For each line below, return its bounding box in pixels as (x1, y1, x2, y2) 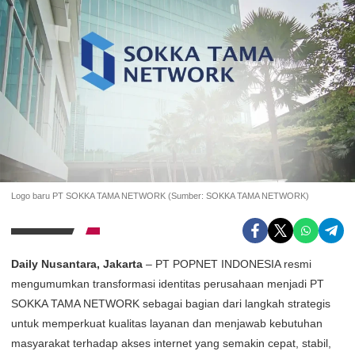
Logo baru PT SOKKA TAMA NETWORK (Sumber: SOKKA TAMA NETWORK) (11, 191, 309, 200)
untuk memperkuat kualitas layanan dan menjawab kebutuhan (11, 317, 323, 330)
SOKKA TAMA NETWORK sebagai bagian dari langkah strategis (11, 297, 330, 310)
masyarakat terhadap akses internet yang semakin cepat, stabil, (11, 337, 331, 349)
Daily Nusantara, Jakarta (11, 258, 143, 270)
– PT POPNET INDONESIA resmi (143, 258, 311, 270)
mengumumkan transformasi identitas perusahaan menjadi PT (11, 277, 324, 290)
